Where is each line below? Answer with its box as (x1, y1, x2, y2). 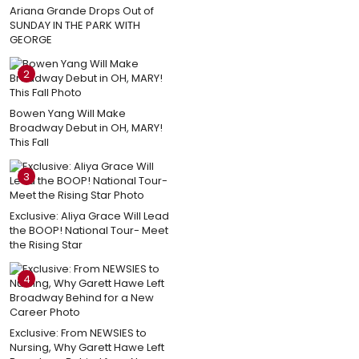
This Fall (10, 134, 49, 150)
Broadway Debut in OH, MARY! (10, 119, 163, 135)
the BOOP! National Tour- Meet (10, 222, 168, 238)
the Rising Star (10, 236, 83, 252)
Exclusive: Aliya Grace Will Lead (10, 208, 169, 224)
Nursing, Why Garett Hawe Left (10, 339, 164, 355)
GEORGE (10, 31, 52, 47)
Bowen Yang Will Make (10, 105, 126, 121)
